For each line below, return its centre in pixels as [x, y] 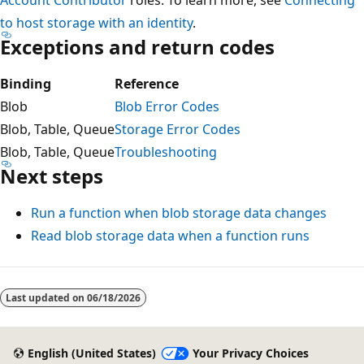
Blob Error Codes [167, 106]
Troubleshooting [166, 152]
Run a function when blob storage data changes [179, 212]
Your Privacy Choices [250, 353]
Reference [147, 83]
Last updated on [46, 297]
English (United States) [91, 353]
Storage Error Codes [178, 129]
